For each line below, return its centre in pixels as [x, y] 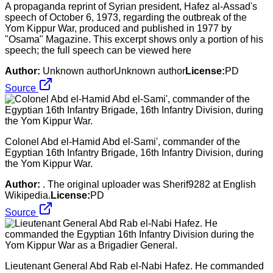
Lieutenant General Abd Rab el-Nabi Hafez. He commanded [134, 266]
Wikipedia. [28, 195]
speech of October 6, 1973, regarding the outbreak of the [126, 17]
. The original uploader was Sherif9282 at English [149, 184]
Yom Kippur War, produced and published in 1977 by [118, 28]
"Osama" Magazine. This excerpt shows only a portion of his [134, 39]
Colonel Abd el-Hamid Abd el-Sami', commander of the [122, 141]
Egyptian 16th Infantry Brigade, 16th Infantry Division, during [134, 152]
